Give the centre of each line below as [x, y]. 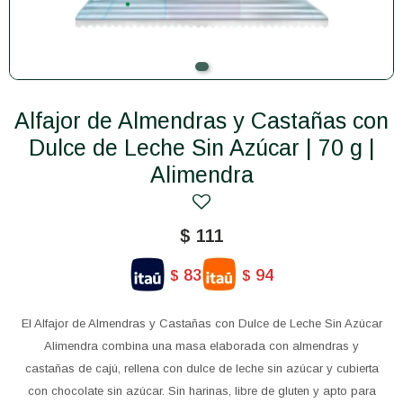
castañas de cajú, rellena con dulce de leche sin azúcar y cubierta [201, 368]
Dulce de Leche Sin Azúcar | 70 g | [201, 148]
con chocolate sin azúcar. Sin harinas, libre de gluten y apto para [201, 391]
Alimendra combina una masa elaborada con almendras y [201, 346]
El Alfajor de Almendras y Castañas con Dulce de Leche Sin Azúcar [201, 323]
